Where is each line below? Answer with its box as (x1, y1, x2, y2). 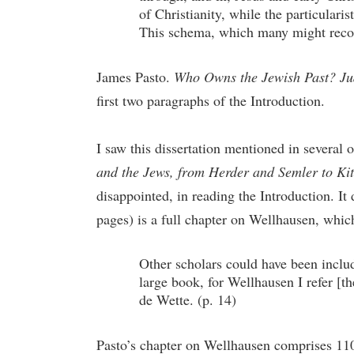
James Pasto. (96, 67, 174, 86)
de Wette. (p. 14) (139, 290, 236, 309)
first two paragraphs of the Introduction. (96, 91, 325, 110)
